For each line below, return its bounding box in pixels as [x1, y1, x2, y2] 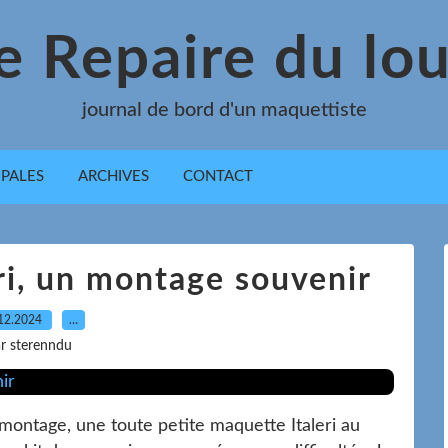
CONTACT [183, 169, 253, 184]
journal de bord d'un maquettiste [81, 100, 367, 120]
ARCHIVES [78, 169, 149, 184]
